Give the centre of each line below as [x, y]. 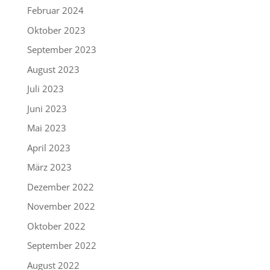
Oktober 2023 [56, 30]
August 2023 [53, 69]
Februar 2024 [55, 10]
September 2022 [61, 245]
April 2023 [49, 147]
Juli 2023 [45, 89]
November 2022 [61, 206]
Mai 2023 [46, 128]
